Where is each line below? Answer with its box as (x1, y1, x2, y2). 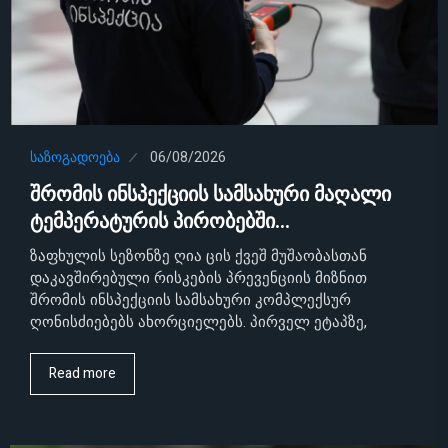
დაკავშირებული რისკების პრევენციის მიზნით (30, 267, 367, 290)
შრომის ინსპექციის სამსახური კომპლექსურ (30, 289, 351, 312)
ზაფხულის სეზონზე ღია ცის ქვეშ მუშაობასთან (30, 245, 367, 268)
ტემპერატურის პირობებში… (30, 207, 290, 237)
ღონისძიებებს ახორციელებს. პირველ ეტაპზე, (30, 311, 367, 334)
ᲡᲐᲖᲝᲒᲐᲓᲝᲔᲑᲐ (30, 147, 120, 169)
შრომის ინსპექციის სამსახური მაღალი (30, 180, 391, 210)
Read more (49, 363, 116, 385)
